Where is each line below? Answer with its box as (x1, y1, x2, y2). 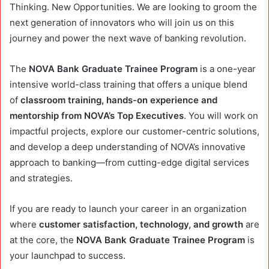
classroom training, (20, 94, 104, 106)
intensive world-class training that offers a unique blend (10, 79, 247, 91)
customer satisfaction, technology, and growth (39, 219, 243, 231)
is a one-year (198, 63, 256, 75)
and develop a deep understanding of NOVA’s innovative (10, 141, 246, 153)
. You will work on (184, 110, 258, 122)
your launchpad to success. (10, 250, 125, 262)
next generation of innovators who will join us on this (10, 17, 234, 29)
